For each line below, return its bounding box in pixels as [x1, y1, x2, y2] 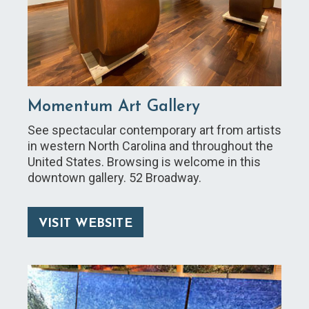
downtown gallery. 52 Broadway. [28, 170, 201, 185]
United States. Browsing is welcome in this [28, 154, 261, 169]
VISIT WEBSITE [39, 217, 132, 230]
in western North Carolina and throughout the [28, 138, 273, 153]
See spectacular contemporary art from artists [28, 122, 281, 137]
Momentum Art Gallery [28, 98, 200, 115]
